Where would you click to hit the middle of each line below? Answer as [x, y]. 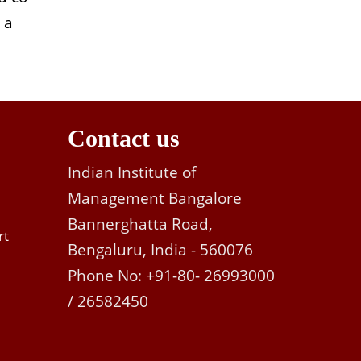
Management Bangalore [154, 199]
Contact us [123, 139]
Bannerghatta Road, [140, 224]
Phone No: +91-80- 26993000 [171, 276]
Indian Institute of [131, 173]
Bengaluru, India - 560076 [160, 250]
